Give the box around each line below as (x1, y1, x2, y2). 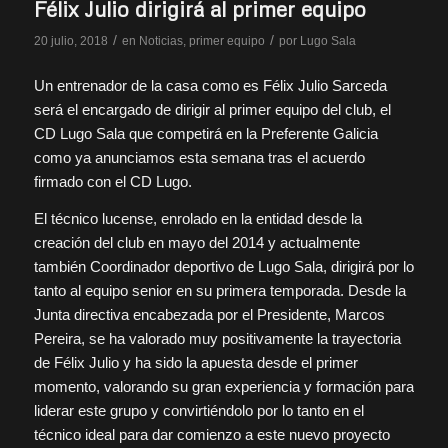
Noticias (138, 34, 183, 49)
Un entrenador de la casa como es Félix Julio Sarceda (33, 77, 387, 95)
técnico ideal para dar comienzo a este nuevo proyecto (33, 425, 390, 443)
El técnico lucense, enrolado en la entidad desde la (33, 209, 362, 227)
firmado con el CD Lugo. (33, 173, 192, 191)
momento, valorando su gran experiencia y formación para (33, 377, 414, 395)
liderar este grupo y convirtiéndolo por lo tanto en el (33, 401, 364, 419)
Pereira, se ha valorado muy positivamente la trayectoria (33, 329, 401, 347)
